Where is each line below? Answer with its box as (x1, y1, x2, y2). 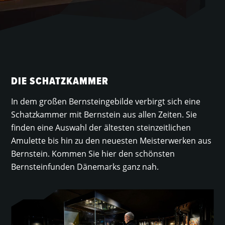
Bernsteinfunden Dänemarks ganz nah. (11, 161, 159, 172)
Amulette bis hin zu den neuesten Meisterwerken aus (11, 135, 212, 146)
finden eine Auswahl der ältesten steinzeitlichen (11, 122, 191, 133)
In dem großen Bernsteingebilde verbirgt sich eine (11, 96, 201, 107)
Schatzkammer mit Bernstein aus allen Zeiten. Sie (11, 109, 197, 120)
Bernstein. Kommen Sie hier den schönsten (11, 148, 175, 159)
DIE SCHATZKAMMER (11, 74, 109, 88)
